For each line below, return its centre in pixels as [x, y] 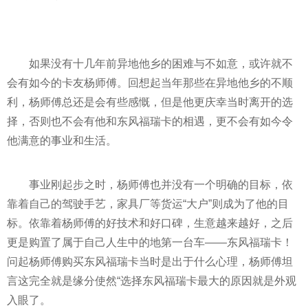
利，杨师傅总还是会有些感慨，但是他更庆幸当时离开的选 [150, 102]
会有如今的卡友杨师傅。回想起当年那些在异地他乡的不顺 [150, 83]
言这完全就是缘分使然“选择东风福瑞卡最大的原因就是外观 [152, 281]
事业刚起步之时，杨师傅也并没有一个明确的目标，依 [161, 185]
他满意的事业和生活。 [62, 141]
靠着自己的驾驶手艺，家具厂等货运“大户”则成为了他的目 [148, 204]
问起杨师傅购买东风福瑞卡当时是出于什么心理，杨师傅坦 [150, 262]
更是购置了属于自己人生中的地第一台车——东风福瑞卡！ [150, 242]
